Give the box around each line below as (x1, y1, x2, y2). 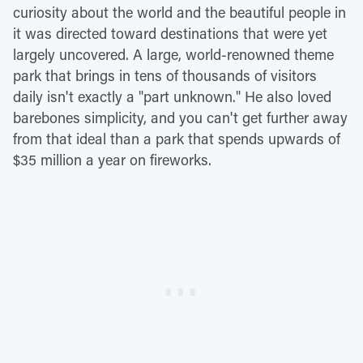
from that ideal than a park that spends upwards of (13, 128, 340, 148)
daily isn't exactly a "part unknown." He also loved (13, 86, 331, 106)
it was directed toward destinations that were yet (13, 23, 327, 43)
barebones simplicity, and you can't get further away (13, 107, 348, 127)
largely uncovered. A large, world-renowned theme (13, 44, 334, 64)
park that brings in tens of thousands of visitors (13, 65, 317, 85)
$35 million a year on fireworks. (13, 149, 211, 169)
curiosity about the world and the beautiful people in (13, 2, 346, 22)
